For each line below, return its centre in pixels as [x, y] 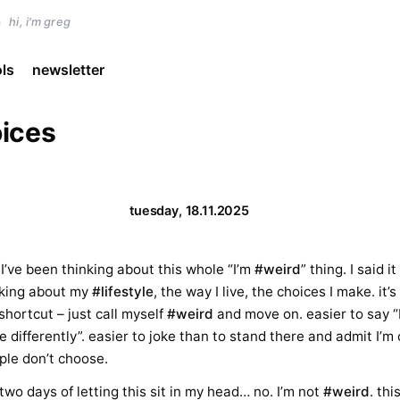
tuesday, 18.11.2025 [189, 210]
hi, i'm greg [40, 21]
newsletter [68, 70]
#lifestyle [123, 292]
